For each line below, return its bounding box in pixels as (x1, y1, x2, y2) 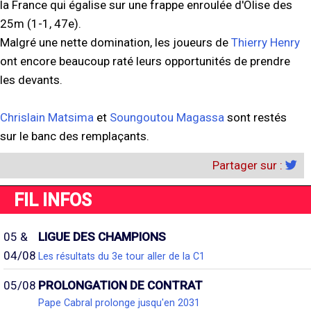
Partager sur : (212, 158, 285, 173)
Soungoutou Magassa (110, 110, 224, 125)
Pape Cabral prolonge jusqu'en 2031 (38, 297, 200, 309)
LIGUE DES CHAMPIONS (38, 230, 166, 244)
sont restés (224, 110, 287, 125)
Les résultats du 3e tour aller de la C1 (38, 250, 205, 262)
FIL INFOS (14, 190, 92, 211)
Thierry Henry (231, 35, 300, 50)
